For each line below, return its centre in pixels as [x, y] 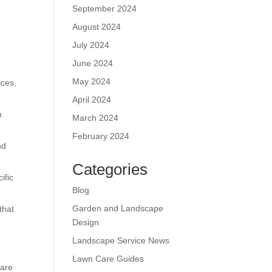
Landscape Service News [121, 240]
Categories [110, 169]
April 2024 [92, 99]
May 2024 [92, 81]
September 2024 [105, 8]
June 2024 [93, 63]
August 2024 [97, 26]
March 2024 [96, 117]
